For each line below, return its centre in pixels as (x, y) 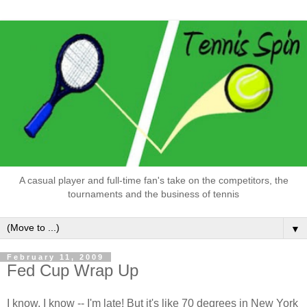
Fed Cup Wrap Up (73, 271)
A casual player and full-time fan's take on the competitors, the (153, 180)
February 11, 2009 (56, 257)
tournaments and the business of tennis (153, 194)
